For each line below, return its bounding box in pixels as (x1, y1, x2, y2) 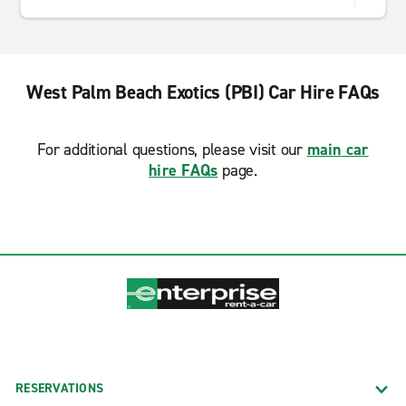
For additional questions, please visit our (37, 139, 307, 160)
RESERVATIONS (15, 379, 103, 397)
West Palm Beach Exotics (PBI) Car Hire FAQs (25, 80, 381, 105)
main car (306, 139, 369, 160)
